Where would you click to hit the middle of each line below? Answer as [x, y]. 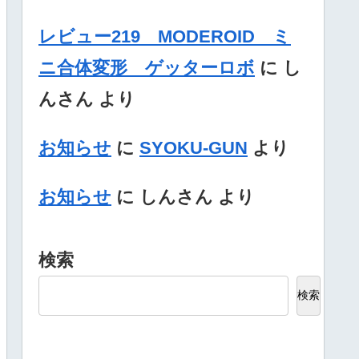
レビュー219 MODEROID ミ [165, 37]
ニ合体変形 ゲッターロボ [147, 68]
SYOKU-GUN [194, 148]
